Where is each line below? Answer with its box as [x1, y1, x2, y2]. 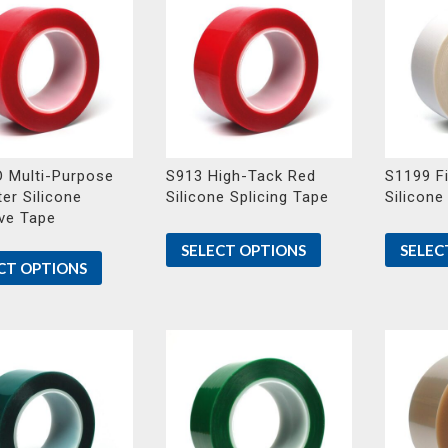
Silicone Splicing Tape [165, 187, 329, 206]
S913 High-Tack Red [165, 166, 316, 185]
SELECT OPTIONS [180, 240, 306, 259]
